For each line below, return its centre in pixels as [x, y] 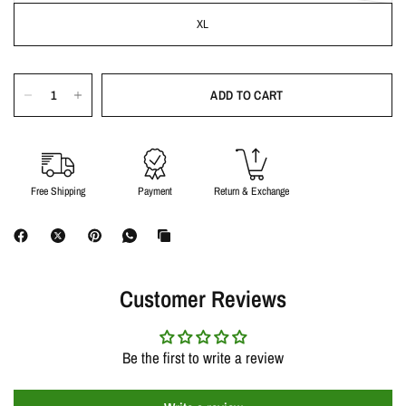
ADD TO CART [247, 95]
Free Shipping [58, 191]
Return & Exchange [251, 191]
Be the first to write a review [203, 357]
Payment [155, 191]
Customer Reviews [203, 299]
